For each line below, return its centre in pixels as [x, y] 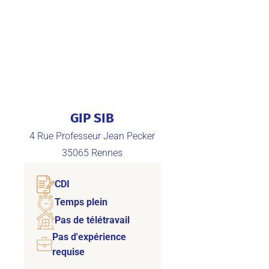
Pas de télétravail [92, 220]
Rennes [107, 153]
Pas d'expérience [89, 237]
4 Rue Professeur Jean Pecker [92, 136]
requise [69, 252]
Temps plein [81, 202]
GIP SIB [92, 118]
